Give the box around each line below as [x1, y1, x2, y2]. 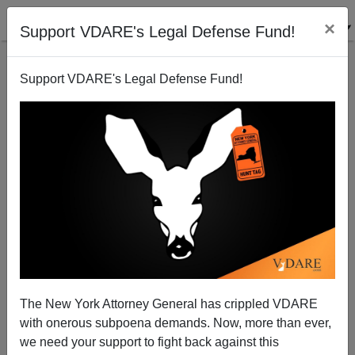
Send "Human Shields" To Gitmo [97, 153, 258, 166]
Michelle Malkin [128, 263, 227, 280]
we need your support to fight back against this [20, 334, 279, 349]
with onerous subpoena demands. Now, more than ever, [20, 315, 331, 330]
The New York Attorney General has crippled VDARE [20, 296, 318, 311]
